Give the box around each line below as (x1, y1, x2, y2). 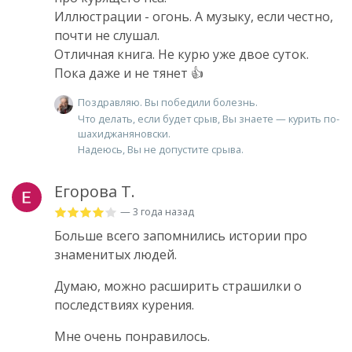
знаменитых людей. (54, 246, 177, 264)
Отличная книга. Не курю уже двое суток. (54, 46, 309, 64)
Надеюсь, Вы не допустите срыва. (78, 142, 244, 157)
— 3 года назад (120, 204, 194, 219)
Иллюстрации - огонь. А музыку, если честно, (54, 8, 333, 26)
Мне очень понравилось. (54, 328, 210, 346)
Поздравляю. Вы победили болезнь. (78, 95, 258, 110)
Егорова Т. (54, 181, 135, 203)
